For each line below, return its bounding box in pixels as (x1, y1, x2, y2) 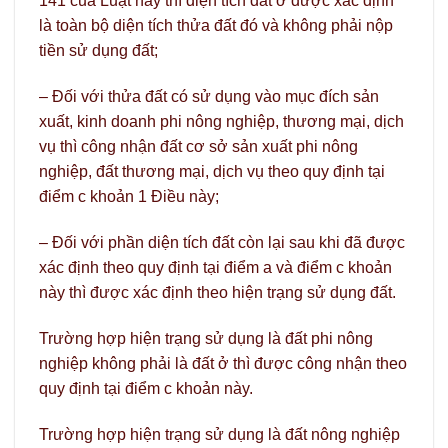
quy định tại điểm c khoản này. (39, 379, 253, 397)
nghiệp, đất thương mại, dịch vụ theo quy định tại (39, 163, 385, 181)
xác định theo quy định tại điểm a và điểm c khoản (39, 258, 392, 276)
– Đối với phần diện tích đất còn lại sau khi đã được (39, 233, 405, 251)
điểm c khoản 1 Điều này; (39, 188, 219, 206)
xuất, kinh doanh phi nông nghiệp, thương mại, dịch (39, 113, 404, 131)
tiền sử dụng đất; (39, 42, 158, 60)
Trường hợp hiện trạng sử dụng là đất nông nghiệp (39, 425, 400, 443)
